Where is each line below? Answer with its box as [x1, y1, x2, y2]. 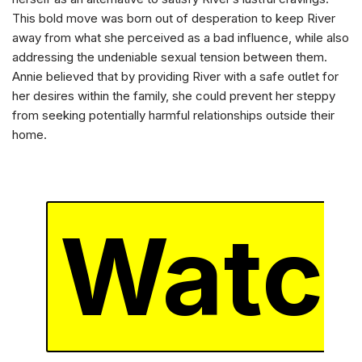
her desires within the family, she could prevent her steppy [12, 88, 335, 103]
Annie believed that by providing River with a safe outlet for [12, 69, 339, 84]
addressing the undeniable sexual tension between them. [12, 49, 327, 65]
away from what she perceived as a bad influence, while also [12, 30, 349, 45]
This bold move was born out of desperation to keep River [12, 11, 335, 26]
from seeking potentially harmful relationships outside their [12, 107, 335, 123]
